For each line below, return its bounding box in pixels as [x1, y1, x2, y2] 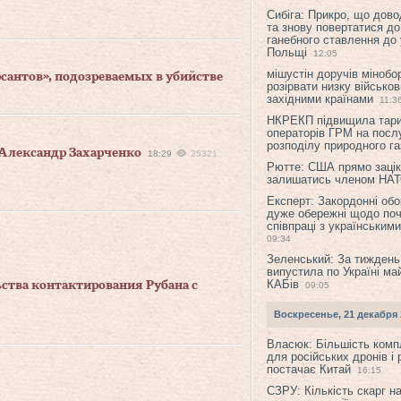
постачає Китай [267, 363, 351, 376]
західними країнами [267, 92, 373, 106]
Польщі [267, 46, 307, 59]
